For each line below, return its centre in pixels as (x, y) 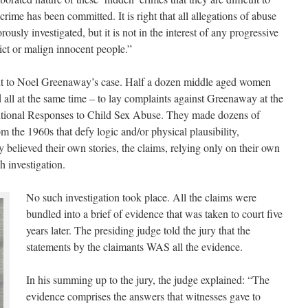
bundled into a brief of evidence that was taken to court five (154, 213)
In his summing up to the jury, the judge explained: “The (148, 279)
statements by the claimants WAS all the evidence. (134, 246)
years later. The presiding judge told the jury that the (138, 230)
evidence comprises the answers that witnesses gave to (143, 296)
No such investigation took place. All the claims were (141, 197)
